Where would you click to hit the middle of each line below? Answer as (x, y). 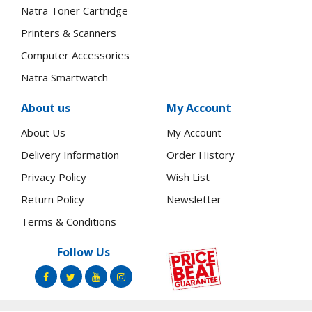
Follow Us (83, 252)
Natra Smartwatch (64, 77)
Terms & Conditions (69, 221)
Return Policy (53, 199)
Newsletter (194, 199)
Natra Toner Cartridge (75, 10)
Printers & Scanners (69, 33)
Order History (201, 155)
